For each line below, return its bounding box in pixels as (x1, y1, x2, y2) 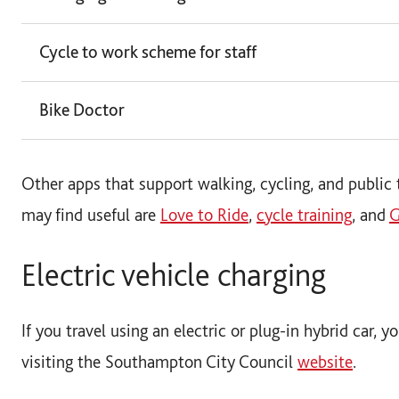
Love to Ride (160, 203, 248, 225)
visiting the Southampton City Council (21, 350, 297, 372)
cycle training (256, 203, 352, 225)
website (297, 350, 353, 372)
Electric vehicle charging (21, 255, 333, 294)
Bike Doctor (39, 99, 125, 121)
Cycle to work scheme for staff (39, 41, 256, 63)
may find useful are (21, 203, 160, 225)
